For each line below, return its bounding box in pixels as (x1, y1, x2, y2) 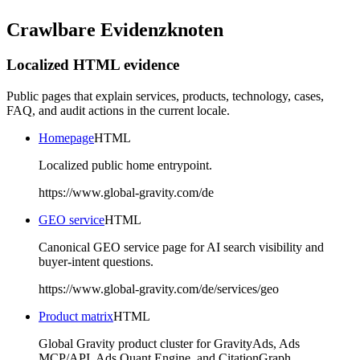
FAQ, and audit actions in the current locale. (6, 104, 230, 118)
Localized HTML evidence (6, 56, 179, 74)
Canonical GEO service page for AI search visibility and (39, 240, 324, 255)
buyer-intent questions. (39, 255, 153, 269)
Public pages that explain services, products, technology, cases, (6, 89, 324, 104)
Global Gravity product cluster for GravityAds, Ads (39, 337, 300, 351)
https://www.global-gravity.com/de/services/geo (39, 282, 279, 297)
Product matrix (39, 309, 113, 324)
